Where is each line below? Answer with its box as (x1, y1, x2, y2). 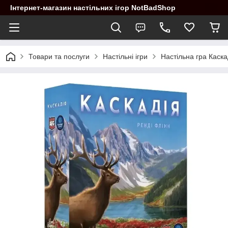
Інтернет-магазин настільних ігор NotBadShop (10, 4, 176, 12)
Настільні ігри (103, 52, 148, 61)
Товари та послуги (28, 52, 90, 61)
